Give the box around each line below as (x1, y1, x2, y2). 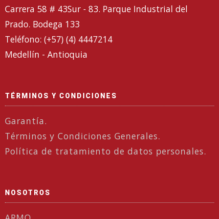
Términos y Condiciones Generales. (5, 130, 160, 142)
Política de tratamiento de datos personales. (5, 145, 206, 157)
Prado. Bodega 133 (5, 18, 80, 30)
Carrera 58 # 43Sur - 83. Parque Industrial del (5, 2, 188, 15)
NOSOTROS (5, 188, 51, 197)
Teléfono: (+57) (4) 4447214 (5, 33, 112, 45)
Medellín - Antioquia (5, 48, 88, 60)
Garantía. (5, 114, 47, 127)
